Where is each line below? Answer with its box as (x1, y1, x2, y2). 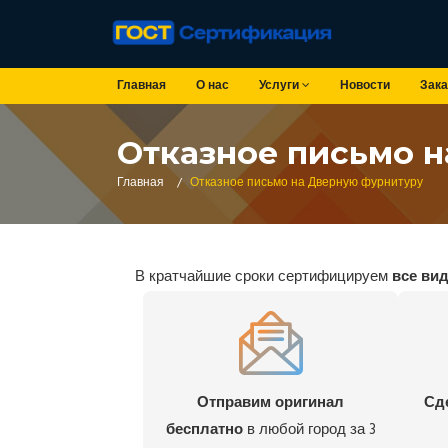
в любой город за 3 (242, 417, 376, 442)
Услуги (259, 75, 302, 96)
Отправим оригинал (197, 390, 345, 415)
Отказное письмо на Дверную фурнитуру (190, 172, 423, 193)
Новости (340, 75, 390, 96)
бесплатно (165, 417, 243, 442)
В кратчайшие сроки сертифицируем (134, 264, 392, 289)
